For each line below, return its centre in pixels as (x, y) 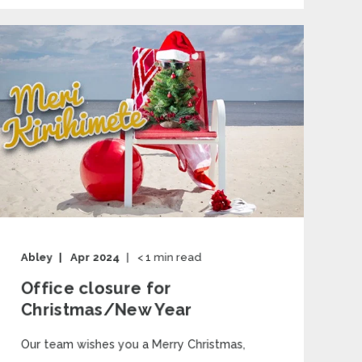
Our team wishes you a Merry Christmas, (133, 344)
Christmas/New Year (106, 309)
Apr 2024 (95, 257)
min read (178, 257)
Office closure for (96, 288)
